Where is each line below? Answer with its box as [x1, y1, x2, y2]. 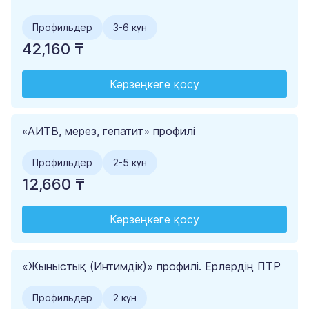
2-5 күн [113, 157, 147, 169]
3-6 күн [113, 21, 147, 34]
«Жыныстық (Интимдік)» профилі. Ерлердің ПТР [22, 259, 281, 274]
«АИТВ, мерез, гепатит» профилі [22, 124, 195, 139]
